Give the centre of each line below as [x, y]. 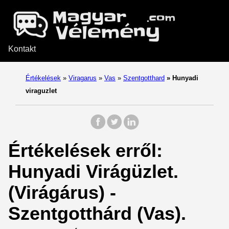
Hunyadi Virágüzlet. [93, 171]
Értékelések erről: [85, 151]
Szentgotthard [144, 78]
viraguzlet [41, 91]
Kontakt [22, 49]
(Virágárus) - [62, 192]
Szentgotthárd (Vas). [97, 213]
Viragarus [83, 78]
